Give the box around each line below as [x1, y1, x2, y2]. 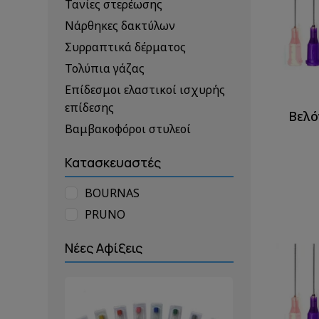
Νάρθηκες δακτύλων [65, 18, 176, 34]
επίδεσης [65, 100, 115, 116]
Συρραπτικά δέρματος [65, 39, 187, 56]
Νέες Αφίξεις [65, 239, 143, 257]
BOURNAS [85, 185, 140, 202]
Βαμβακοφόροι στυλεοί [65, 121, 192, 137]
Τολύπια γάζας [65, 61, 145, 77]
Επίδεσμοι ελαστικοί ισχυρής [65, 82, 226, 98]
